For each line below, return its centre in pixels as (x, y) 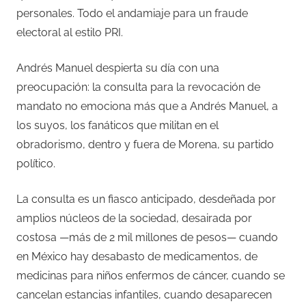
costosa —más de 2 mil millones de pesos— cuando (147, 238)
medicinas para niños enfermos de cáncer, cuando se (151, 276)
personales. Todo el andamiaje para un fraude (132, 14)
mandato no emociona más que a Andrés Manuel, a (147, 107)
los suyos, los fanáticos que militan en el (117, 126)
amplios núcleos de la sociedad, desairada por (134, 219)
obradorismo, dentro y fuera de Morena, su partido (145, 145)
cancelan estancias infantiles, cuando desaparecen (144, 295)
